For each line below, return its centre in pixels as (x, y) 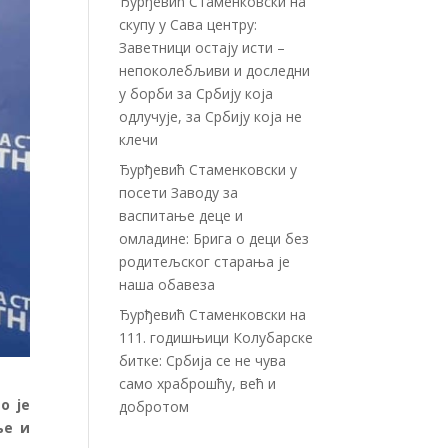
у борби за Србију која (196, 93)
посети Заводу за (179, 192)
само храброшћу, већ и (198, 383)
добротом (154, 406)
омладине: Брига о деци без (214, 238)
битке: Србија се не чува (203, 360)
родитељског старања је (205, 261)
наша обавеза (167, 284)
